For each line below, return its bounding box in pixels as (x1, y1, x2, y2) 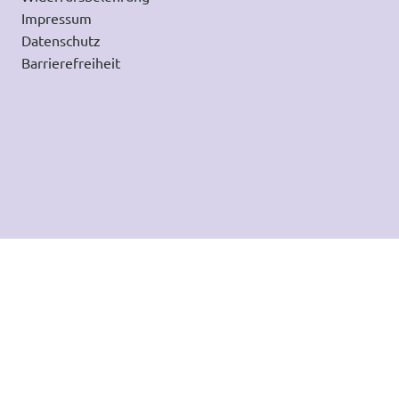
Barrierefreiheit (21, 53, 120, 72)
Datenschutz (21, 31, 101, 50)
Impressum (21, 9, 92, 28)
